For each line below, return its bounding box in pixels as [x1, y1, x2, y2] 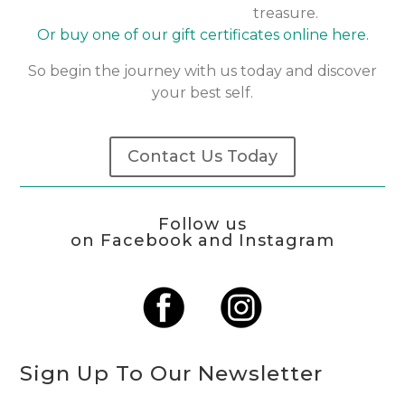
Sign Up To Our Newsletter [20, 360, 324, 386]
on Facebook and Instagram [71, 230, 334, 250]
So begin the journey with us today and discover [28, 61, 377, 80]
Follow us [158, 213, 247, 234]
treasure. [253, 4, 318, 22]
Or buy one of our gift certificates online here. [36, 25, 369, 43]
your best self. [152, 83, 253, 101]
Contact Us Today [127, 146, 278, 167]
